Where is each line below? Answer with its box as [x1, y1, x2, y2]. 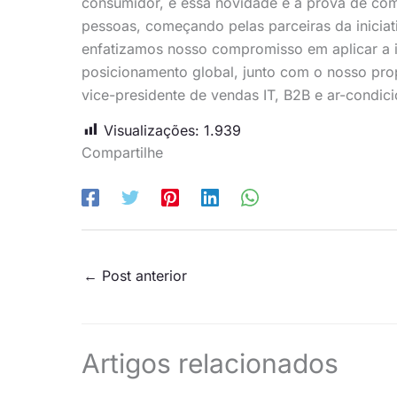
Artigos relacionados [82, 347, 339, 380]
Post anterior [97, 266, 187, 284]
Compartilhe [82, 143, 163, 161]
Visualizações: [104, 121, 199, 139]
